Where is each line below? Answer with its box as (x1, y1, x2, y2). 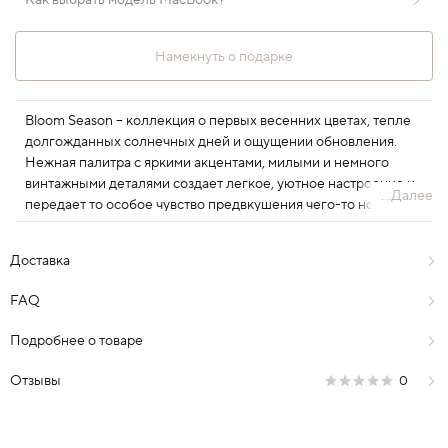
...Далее (381, 187, 433, 206)
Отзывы (10, 371, 61, 390)
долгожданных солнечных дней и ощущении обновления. (25, 133, 397, 152)
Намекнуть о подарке (155, 47, 293, 66)
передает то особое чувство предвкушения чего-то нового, (25, 196, 406, 215)
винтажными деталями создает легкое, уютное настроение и (25, 175, 415, 194)
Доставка (10, 251, 70, 270)
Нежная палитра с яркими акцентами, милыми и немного (25, 154, 389, 173)
